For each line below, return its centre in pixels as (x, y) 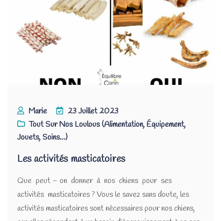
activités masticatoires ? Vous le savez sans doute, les (103, 195)
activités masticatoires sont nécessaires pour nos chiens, (106, 209)
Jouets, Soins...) (42, 138)
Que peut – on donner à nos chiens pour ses (95, 181)
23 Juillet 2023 (93, 111)
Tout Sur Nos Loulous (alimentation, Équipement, (107, 125)
